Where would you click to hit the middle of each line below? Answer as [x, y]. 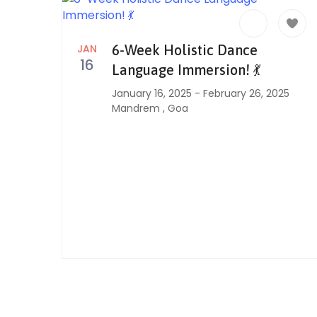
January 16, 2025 [152, 93]
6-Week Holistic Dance [185, 50]
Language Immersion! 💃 [186, 70]
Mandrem [137, 108]
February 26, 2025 [246, 93]
